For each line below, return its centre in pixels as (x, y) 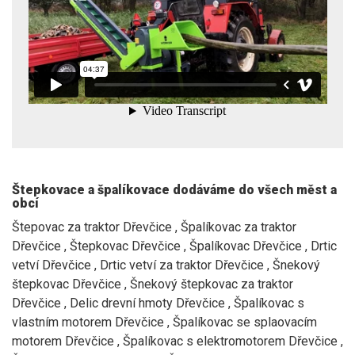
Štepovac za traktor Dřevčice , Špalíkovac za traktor (154, 227)
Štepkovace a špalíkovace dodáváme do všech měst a (174, 189)
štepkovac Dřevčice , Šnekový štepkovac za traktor (153, 284)
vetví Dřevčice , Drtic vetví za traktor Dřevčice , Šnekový (166, 265)
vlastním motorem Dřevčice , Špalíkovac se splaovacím (164, 322)
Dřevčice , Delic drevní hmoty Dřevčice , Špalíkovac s (158, 303)
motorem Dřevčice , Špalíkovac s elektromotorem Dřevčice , (177, 341)
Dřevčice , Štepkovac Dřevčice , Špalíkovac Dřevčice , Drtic (174, 246)
